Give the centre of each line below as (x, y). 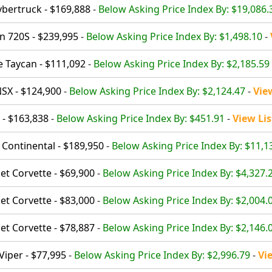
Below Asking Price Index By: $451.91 (141, 118)
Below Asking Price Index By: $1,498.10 (174, 36)
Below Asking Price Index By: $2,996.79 (162, 255)
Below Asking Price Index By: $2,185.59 (182, 63)
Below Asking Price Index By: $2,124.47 (157, 91)
